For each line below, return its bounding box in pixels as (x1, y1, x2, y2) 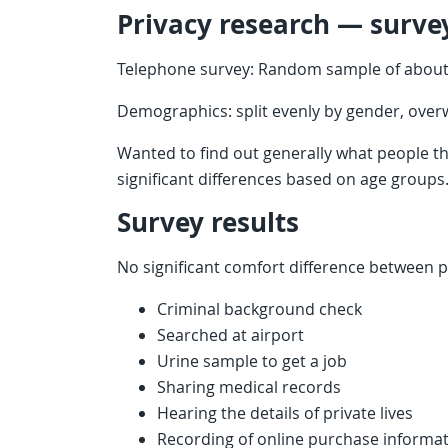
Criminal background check (157, 298, 362, 321)
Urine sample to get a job (157, 350, 347, 373)
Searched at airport (157, 324, 304, 347)
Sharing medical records (157, 376, 341, 399)
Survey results (117, 205, 299, 241)
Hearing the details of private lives (157, 402, 413, 425)
